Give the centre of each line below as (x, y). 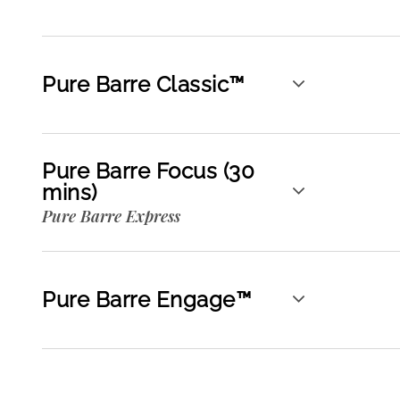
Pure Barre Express (111, 216)
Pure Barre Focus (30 (148, 171)
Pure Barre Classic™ (143, 84)
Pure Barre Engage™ (146, 300)
